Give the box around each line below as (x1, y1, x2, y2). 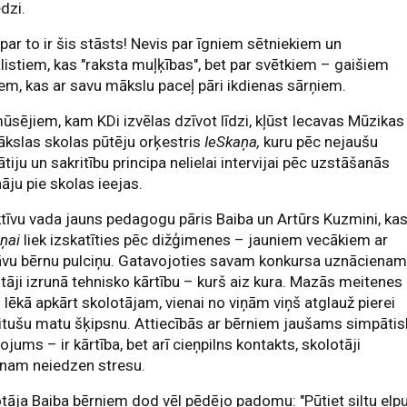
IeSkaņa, (201, 133, 261, 151)
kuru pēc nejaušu (260, 133, 379, 151)
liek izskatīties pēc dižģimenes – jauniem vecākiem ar (20, 231, 389, 249)
